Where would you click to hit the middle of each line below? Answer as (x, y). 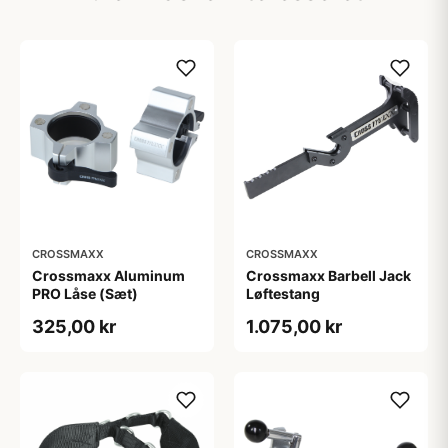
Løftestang (283, 293)
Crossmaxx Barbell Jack (328, 275)
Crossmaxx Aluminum (108, 275)
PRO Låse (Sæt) (85, 293)
